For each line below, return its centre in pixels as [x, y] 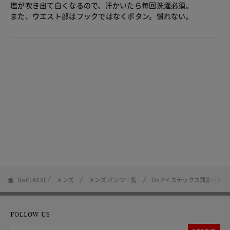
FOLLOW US [30, 214]
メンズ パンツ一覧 [113, 179]
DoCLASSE [33, 179]
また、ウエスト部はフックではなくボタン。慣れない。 [102, 16]
